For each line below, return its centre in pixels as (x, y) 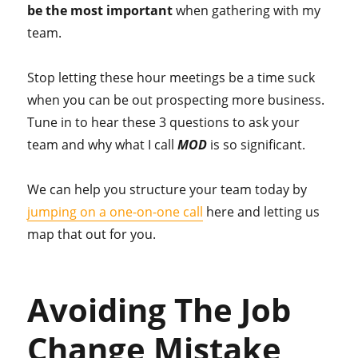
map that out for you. (92, 234)
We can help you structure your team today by (167, 189)
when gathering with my (247, 10)
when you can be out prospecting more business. (176, 100)
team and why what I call (103, 145)
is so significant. (258, 145)
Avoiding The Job (159, 310)
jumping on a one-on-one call (115, 212)
